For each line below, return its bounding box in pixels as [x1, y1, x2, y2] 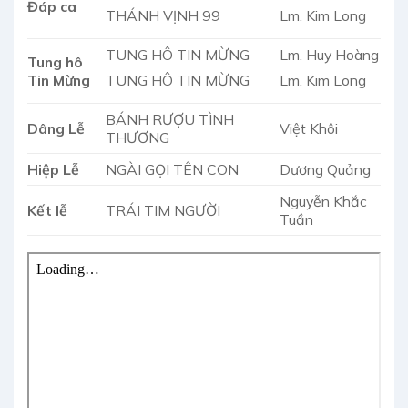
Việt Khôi [279, 119, 338, 138]
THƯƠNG [105, 128, 169, 148]
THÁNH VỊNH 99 [105, 6, 220, 25]
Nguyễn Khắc [279, 192, 367, 211]
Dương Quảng [279, 160, 371, 179]
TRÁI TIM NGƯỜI [105, 201, 220, 220]
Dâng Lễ [27, 119, 85, 138]
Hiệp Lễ [27, 160, 79, 179]
